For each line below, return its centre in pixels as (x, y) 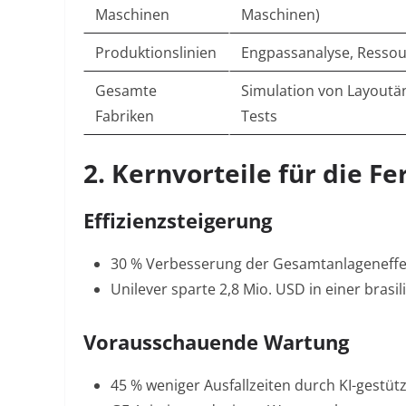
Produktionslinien (156, 53)
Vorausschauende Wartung (216, 342)
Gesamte (126, 91)
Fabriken (125, 116)
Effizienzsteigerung (178, 220)
